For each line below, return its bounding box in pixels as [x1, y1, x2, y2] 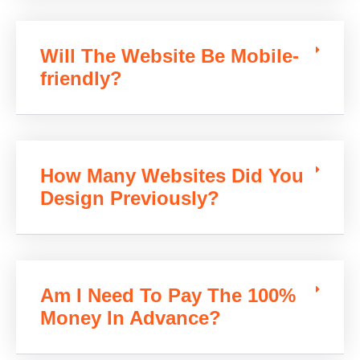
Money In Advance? [40, 307, 221, 329]
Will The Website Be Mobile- [40, 45, 299, 67]
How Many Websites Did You [40, 165, 304, 187]
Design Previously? [40, 187, 219, 210]
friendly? [40, 67, 122, 90]
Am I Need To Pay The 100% [40, 284, 296, 307]
